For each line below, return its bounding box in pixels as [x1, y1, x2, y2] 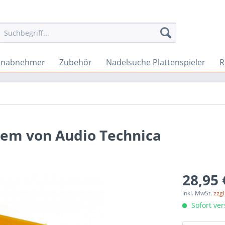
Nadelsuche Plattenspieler [106, 57, 205, 68]
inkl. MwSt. [182, 189, 214, 197]
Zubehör [59, 57, 92, 68]
